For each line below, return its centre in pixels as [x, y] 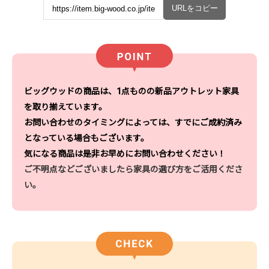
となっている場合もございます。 [86, 138]
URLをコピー [195, 8]
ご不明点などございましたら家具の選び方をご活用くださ [133, 169]
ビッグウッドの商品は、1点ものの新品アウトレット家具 [131, 91]
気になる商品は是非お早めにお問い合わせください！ [125, 153]
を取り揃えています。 [65, 107]
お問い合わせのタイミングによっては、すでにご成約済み [133, 122]
